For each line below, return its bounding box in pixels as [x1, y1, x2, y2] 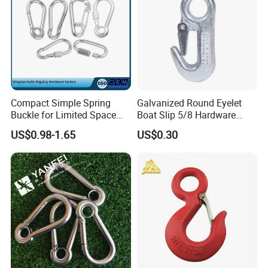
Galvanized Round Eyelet [136, 96, 242, 109]
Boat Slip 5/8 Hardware [136, 108, 236, 121]
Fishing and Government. [11, 10, 100, 19]
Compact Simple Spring [11, 96, 111, 109]
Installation [11, 120, 59, 133]
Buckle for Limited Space [11, 108, 117, 121]
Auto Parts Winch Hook [136, 120, 234, 133]
